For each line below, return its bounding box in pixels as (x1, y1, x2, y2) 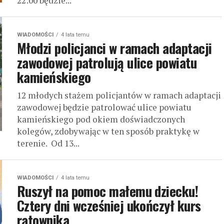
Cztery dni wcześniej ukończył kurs (17, 195, 201, 215)
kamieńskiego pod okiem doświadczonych (17, 113, 185, 125)
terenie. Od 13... (17, 137, 79, 149)
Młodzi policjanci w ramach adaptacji (17, 38, 212, 58)
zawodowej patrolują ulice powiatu (17, 52, 197, 72)
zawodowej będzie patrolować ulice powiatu (17, 101, 191, 113)
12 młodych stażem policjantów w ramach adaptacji (17, 89, 221, 101)
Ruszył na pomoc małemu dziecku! (17, 181, 198, 201)
